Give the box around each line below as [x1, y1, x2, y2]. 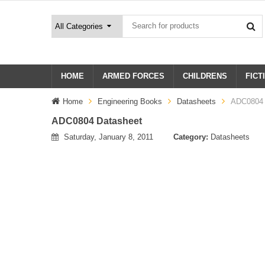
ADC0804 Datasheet [51, 115, 142, 126]
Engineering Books [98, 96, 162, 106]
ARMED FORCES [102, 71, 164, 80]
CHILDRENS [183, 71, 227, 80]
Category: [173, 132, 211, 141]
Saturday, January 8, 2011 [62, 132, 156, 141]
